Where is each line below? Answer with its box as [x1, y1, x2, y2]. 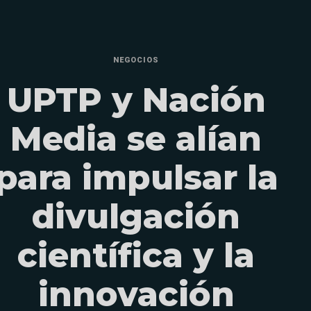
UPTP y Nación [6, 80, 266, 121]
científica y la [17, 235, 255, 276]
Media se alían [10, 119, 262, 160]
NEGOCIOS [113, 56, 159, 65]
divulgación [32, 196, 240, 237]
